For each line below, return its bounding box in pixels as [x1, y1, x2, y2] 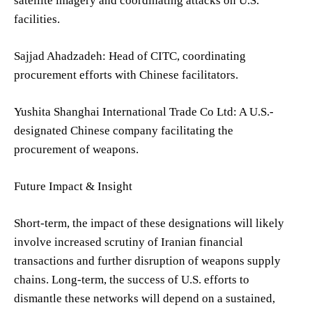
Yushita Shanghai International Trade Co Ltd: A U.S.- [14, 104, 274, 118]
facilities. [14, 12, 60, 26]
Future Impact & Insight [14, 179, 132, 193]
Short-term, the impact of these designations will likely [14, 216, 284, 230]
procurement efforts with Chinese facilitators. [14, 68, 238, 81]
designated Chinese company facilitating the [14, 123, 233, 137]
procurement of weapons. [14, 142, 139, 156]
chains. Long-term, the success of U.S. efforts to [14, 272, 249, 286]
